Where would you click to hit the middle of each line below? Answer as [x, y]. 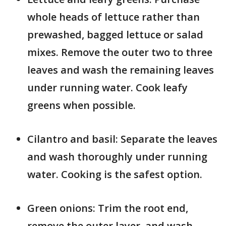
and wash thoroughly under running [117, 156]
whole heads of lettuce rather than [114, 17]
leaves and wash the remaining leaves [121, 70]
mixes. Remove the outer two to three [120, 52]
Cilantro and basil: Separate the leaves [122, 139]
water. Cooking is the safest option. [115, 174]
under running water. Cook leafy [107, 87]
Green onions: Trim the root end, [108, 208]
